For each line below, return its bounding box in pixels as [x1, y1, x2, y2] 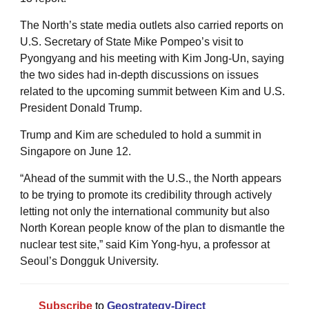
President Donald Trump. [20, 102, 142, 114]
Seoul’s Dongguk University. [20, 255, 159, 267]
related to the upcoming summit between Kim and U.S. [20, 86, 285, 97]
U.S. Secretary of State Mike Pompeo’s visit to [20, 36, 243, 48]
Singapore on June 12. [20, 146, 131, 157]
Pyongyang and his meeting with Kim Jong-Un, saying [20, 52, 284, 64]
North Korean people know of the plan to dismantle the [20, 222, 285, 234]
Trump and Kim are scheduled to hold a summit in [20, 129, 261, 141]
